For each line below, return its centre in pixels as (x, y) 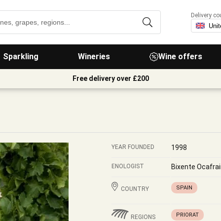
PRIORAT (187, 215)
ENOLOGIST (128, 166)
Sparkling (21, 56)
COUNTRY (135, 189)
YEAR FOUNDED (133, 147)
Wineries (94, 56)
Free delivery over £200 (110, 78)
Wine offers (180, 56)
